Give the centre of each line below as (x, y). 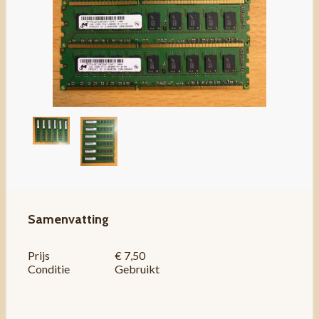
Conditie (48, 268)
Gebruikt (140, 268)
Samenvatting (68, 219)
